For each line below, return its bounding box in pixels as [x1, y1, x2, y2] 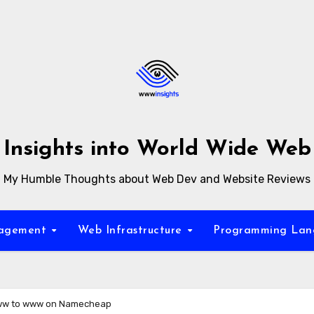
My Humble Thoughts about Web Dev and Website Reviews [4, 172, 310, 186]
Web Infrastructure [77, 225, 186, 236]
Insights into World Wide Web [3, 139, 311, 161]
